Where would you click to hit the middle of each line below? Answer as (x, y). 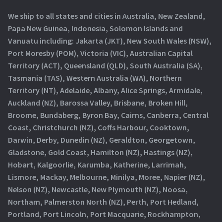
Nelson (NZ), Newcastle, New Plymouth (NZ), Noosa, (98, 190)
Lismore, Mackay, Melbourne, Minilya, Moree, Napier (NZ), (107, 177)
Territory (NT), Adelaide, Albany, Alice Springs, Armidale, (105, 90)
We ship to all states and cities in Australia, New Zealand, (107, 16)
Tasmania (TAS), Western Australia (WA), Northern (95, 78)
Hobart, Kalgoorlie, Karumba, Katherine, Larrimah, (97, 165)
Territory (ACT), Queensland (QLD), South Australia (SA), (105, 66)
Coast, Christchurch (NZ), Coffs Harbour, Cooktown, (99, 128)
